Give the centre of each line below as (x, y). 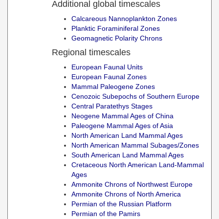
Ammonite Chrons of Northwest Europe (132, 184)
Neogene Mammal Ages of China (122, 116)
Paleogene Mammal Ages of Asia (122, 126)
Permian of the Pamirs (106, 214)
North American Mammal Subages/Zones (135, 145)
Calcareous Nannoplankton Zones (124, 19)
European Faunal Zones (109, 77)
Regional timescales (91, 52)
